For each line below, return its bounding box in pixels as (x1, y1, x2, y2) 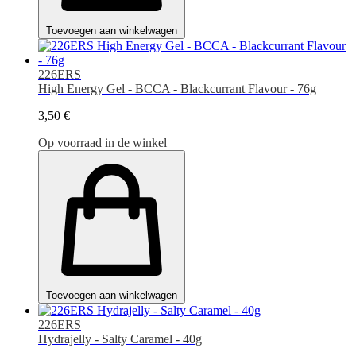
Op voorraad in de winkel (38, 135, 167, 149)
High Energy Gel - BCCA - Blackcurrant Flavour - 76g (38, 81, 316, 95)
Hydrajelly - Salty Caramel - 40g (38, 331, 202, 346)
